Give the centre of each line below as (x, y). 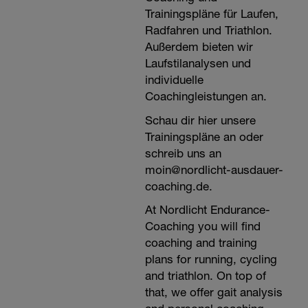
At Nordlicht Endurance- (207, 210)
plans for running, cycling (211, 259)
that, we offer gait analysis (213, 292)
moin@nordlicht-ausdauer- (214, 170)
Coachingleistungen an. (206, 96)
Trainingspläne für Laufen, (211, 14)
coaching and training (201, 243)
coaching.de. (178, 186)
